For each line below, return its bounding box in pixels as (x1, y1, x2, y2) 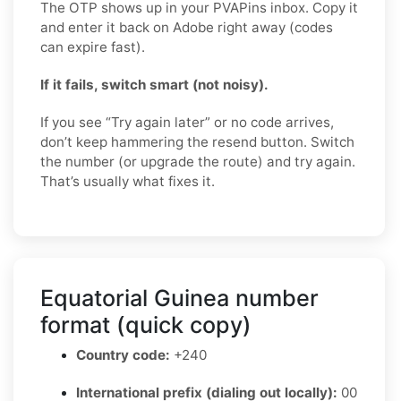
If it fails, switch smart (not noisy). (40, 75, 269, 93)
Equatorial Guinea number (40, 284, 319, 311)
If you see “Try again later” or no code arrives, (40, 113, 334, 131)
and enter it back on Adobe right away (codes (40, 18, 333, 36)
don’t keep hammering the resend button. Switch (40, 132, 354, 150)
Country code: (76, 346, 170, 363)
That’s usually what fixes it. (40, 172, 215, 190)
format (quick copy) (40, 311, 252, 338)
